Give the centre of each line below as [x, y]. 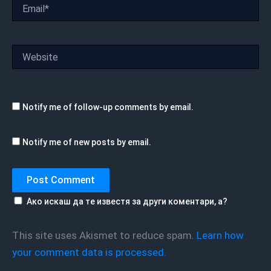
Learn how [220, 236]
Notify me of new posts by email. [87, 142]
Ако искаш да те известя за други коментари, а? [127, 201]
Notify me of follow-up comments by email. [108, 107]
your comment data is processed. [89, 253]
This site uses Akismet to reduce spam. [108, 236]
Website [28, 51]
